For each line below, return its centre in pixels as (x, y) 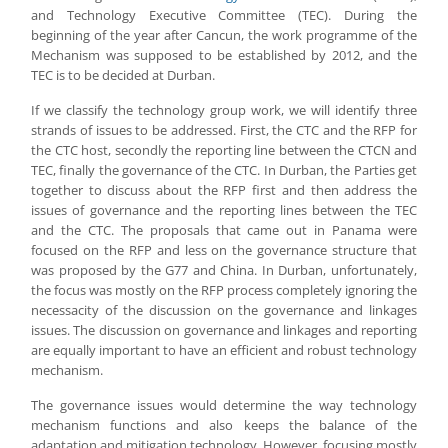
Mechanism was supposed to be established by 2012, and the (224, 55)
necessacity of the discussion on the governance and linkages (224, 310)
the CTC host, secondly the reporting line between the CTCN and (224, 150)
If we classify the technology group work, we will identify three (224, 110)
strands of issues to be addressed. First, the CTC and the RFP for (224, 130)
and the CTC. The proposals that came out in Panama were (224, 230)
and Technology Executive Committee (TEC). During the (224, 15)
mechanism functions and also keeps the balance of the (224, 425)
